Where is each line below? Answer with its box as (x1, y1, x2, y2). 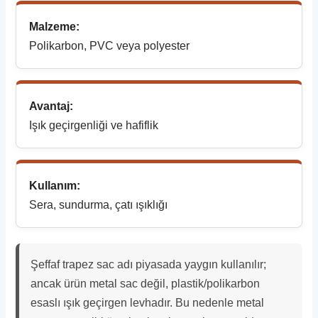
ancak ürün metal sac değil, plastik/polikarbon (31, 278, 261, 290)
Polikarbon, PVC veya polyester (29, 40, 190, 53)
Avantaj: (29, 100, 74, 113)
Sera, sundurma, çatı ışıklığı (29, 199, 168, 212)
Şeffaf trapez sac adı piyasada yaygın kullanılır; (31, 258, 267, 271)
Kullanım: (29, 180, 81, 192)
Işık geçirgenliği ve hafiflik (29, 119, 159, 132)
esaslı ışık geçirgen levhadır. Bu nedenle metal (31, 297, 265, 309)
